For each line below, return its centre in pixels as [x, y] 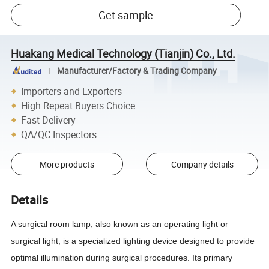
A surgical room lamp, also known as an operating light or [120, 224]
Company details [202, 164]
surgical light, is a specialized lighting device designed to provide [133, 240]
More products [67, 164]
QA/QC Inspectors [59, 134]
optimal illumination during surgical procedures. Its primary [122, 257]
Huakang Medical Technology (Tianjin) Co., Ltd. [123, 53]
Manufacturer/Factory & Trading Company [137, 71]
